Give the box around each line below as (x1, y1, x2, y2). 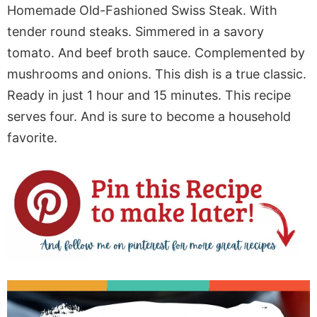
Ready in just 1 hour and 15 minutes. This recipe (7, 88, 291, 103)
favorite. (7, 130, 57, 145)
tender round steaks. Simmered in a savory (7, 24, 264, 39)
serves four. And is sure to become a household (7, 109, 291, 124)
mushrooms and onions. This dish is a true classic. (7, 67, 306, 81)
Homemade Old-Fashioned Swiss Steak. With (7, 3, 277, 18)
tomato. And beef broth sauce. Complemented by (7, 45, 305, 60)
